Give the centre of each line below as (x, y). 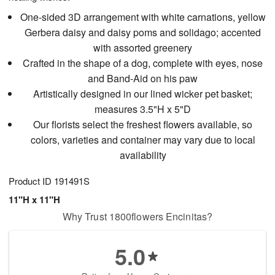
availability (143, 155)
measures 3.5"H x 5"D (143, 109)
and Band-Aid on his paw (143, 79)
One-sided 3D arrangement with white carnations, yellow (143, 17)
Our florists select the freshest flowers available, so (143, 125)
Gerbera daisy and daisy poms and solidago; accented (143, 33)
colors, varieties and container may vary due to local (143, 140)
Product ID (31, 181)
